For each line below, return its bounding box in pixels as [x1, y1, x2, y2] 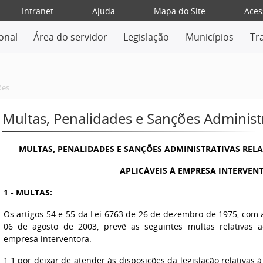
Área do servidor [33, 31, 107, 43]
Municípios [186, 31, 234, 43]
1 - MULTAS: [3, 187, 52, 198]
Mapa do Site [153, 5, 205, 16]
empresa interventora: [3, 233, 92, 244]
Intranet [21, 5, 53, 16]
